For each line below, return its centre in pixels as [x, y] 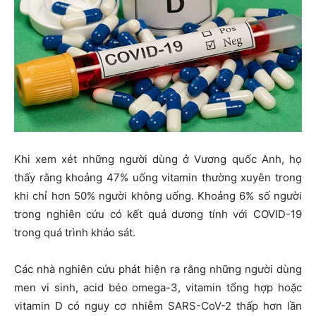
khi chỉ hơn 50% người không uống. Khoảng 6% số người [158, 196]
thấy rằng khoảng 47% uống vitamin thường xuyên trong [158, 178]
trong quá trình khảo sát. [75, 233]
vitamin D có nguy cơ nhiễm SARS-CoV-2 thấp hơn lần [158, 306]
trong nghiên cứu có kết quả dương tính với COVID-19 [158, 214]
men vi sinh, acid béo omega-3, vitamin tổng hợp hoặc [158, 288]
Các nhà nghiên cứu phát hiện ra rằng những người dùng [158, 269]
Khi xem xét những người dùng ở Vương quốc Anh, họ [158, 159]
